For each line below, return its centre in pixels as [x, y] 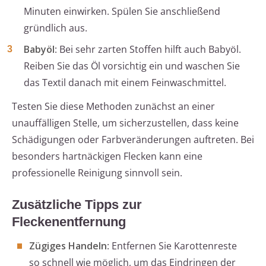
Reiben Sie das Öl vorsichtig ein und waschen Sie [132, 66]
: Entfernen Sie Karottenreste [172, 246]
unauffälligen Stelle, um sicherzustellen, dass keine [125, 123]
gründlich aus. [56, 28]
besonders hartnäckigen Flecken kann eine [107, 156]
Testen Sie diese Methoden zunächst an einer [113, 107]
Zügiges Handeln [68, 246]
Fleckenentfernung [69, 222]
